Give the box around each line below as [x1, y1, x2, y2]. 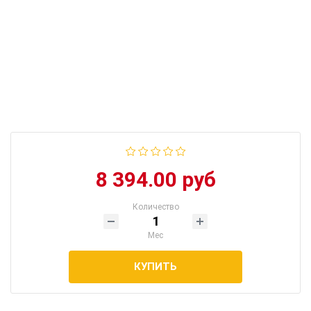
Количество [132, 201, 179, 212]
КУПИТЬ [134, 260, 177, 273]
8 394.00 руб [95, 167, 216, 192]
